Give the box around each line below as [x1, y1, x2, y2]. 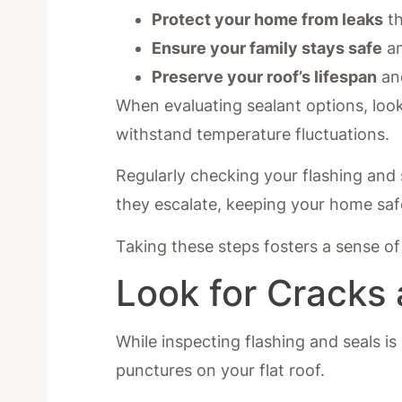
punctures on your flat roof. [116, 361, 326, 380]
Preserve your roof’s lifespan [152, 66, 378, 86]
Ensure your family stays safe [152, 38, 383, 57]
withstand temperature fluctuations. [116, 124, 390, 144]
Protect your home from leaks [152, 9, 384, 29]
